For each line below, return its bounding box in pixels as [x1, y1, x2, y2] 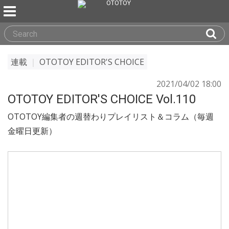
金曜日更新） [8, 125, 57, 136]
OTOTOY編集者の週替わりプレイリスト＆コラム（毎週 [8, 111, 214, 122]
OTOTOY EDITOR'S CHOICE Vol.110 [8, 92, 196, 106]
